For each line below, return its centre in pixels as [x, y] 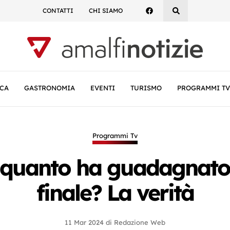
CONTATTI [58, 11]
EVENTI [103, 88]
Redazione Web [140, 222]
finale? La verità [115, 193]
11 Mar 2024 [84, 222]
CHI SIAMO [106, 11]
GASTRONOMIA [50, 88]
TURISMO [146, 88]
